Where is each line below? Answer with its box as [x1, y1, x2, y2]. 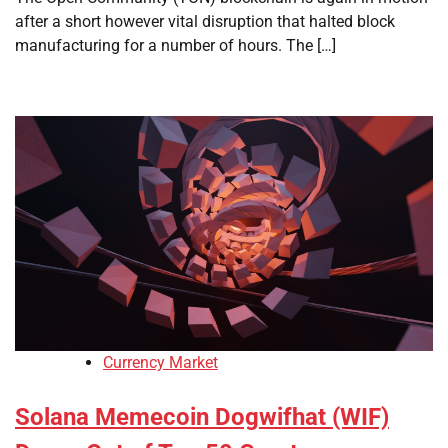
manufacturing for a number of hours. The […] [15, 36, 336, 55]
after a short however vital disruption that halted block [15, 12, 395, 31]
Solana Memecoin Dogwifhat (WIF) [15, 403, 389, 432]
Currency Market [103, 353, 218, 373]
